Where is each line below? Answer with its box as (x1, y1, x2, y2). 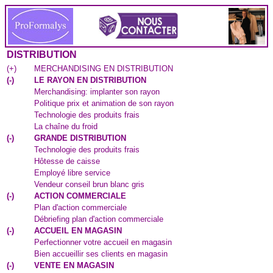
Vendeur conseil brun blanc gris (34, 180, 144, 189)
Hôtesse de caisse (34, 157, 100, 166)
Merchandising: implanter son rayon (34, 87, 160, 96)
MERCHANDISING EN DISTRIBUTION (34, 64, 173, 73)
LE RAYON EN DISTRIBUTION (34, 76, 146, 85)
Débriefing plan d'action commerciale (34, 214, 163, 224)
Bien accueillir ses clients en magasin (34, 249, 168, 258)
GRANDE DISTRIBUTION (34, 133, 126, 143)
